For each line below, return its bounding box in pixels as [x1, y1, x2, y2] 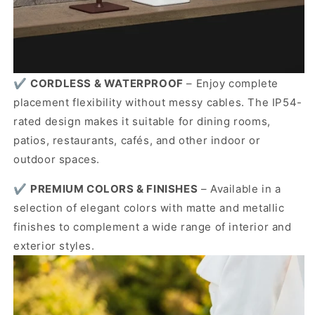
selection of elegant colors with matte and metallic [13, 200, 285, 214]
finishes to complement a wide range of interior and [13, 219, 292, 233]
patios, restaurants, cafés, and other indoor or [13, 133, 261, 147]
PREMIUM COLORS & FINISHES [30, 181, 198, 195]
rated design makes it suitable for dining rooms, [13, 114, 271, 128]
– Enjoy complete [183, 76, 279, 90]
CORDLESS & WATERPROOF [30, 76, 184, 90]
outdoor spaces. [13, 152, 100, 166]
